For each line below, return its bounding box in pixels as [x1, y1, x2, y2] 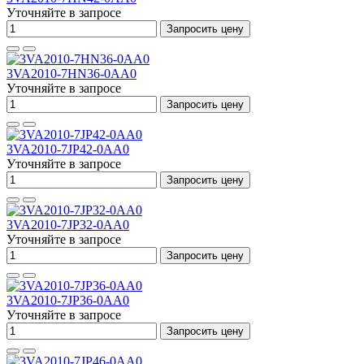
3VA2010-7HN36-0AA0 [6, 67, 136, 80]
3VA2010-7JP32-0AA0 [6, 218, 129, 232]
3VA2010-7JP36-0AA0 [6, 293, 129, 307]
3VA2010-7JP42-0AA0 [6, 142, 129, 156]
